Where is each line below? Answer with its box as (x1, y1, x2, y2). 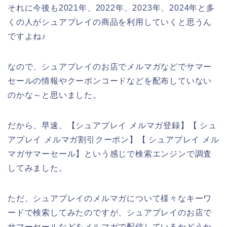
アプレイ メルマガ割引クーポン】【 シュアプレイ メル (8, 135, 219, 144)
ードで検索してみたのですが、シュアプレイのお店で (8, 208, 212, 217)
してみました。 (8, 163, 67, 172)
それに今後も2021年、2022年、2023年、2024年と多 (8, 3, 215, 12)
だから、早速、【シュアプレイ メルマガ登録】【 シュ (8, 121, 217, 130)
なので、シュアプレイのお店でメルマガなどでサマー (8, 62, 212, 71)
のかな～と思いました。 (8, 90, 101, 99)
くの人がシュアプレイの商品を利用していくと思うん (8, 17, 212, 26)
